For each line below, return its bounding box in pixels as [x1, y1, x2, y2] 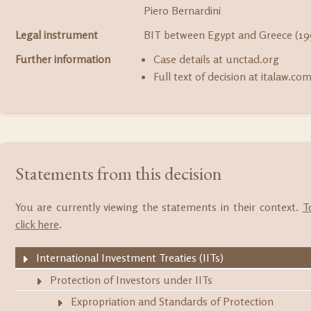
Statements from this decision [15, 161, 222, 185]
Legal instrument [15, 28, 98, 42]
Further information [15, 52, 110, 66]
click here [15, 217, 59, 231]
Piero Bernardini [143, 3, 221, 17]
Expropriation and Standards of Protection [70, 294, 274, 308]
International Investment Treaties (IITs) [35, 251, 224, 264]
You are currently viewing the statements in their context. [15, 200, 303, 214]
